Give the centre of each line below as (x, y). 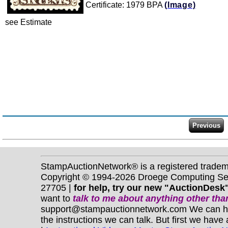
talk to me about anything (130, 198)
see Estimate (28, 22)
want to (57, 198)
